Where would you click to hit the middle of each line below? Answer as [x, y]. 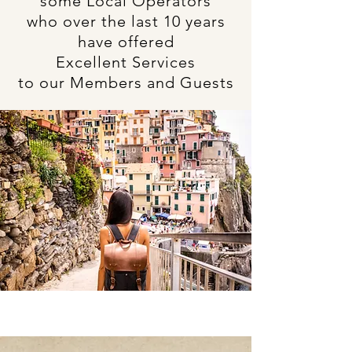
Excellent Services [126, 62]
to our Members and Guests [126, 82]
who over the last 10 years [126, 21]
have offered [126, 42]
